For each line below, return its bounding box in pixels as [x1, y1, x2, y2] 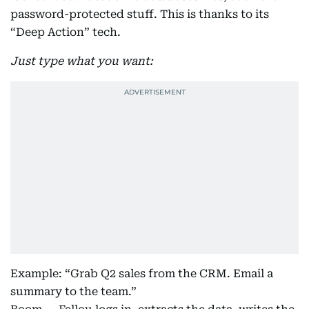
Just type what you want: [10, 54, 153, 68]
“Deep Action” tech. [10, 26, 121, 39]
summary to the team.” [10, 285, 137, 298]
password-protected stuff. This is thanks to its [10, 8, 269, 21]
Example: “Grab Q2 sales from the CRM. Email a [10, 267, 273, 280]
